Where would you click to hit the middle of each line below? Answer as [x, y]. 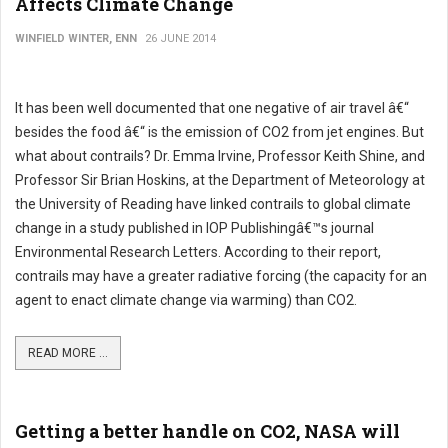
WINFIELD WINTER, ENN [76, 38]
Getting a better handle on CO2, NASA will [207, 431]
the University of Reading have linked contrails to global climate [213, 204]
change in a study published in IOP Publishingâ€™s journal [194, 228]
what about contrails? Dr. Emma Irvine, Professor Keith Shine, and [220, 156]
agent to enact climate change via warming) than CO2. [186, 300]
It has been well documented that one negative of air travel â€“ [212, 108]
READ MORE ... [68, 353]
